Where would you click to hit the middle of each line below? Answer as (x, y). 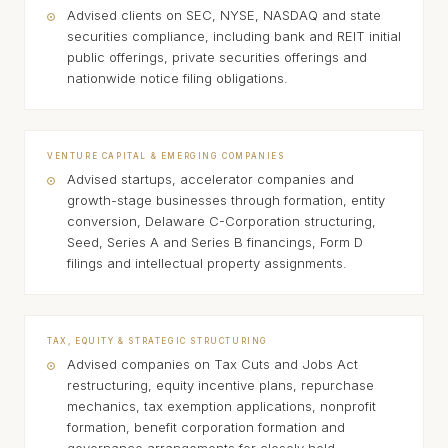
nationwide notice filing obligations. (177, 78)
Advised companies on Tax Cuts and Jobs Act (212, 364)
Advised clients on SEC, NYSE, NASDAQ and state (224, 15)
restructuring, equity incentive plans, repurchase (220, 385)
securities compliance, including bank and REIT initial (234, 36)
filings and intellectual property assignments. (207, 263)
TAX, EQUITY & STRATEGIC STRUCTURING (157, 341)
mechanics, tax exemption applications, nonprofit (221, 406)
